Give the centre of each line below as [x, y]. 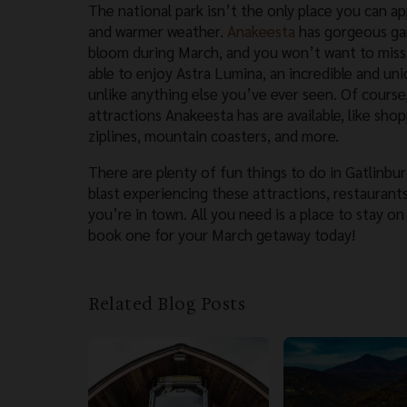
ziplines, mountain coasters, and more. [213, 135]
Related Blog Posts [167, 304]
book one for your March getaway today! [222, 234]
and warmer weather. [158, 30]
